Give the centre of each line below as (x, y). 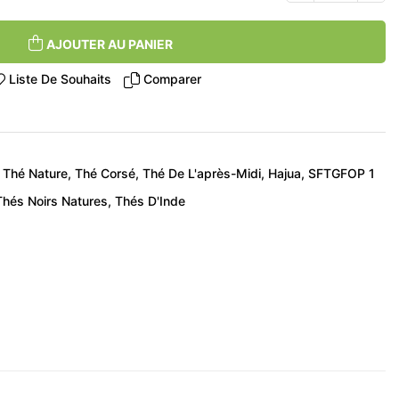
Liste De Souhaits (60, 79)
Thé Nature (35, 173)
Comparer (172, 79)
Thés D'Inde (150, 201)
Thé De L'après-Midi (202, 173)
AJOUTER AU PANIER (109, 44)
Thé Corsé (105, 173)
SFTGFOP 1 (342, 173)
